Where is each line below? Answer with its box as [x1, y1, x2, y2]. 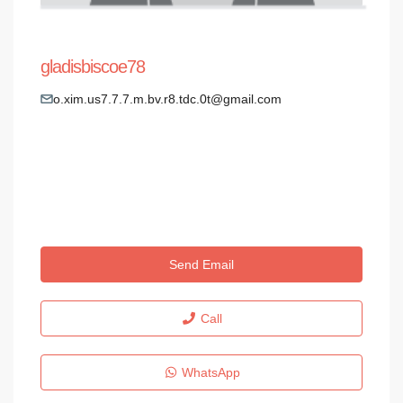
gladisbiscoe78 [40, 56, 146, 76]
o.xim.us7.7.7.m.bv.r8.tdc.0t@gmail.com [53, 91, 282, 106]
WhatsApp [178, 364, 241, 380]
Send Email [169, 256, 234, 272]
